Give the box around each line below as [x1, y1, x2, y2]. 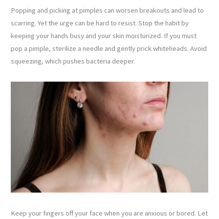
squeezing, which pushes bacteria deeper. [11, 57, 135, 66]
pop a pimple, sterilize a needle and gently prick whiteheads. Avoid [11, 44, 207, 53]
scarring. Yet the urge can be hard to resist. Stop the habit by [11, 19, 189, 28]
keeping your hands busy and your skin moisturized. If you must [11, 31, 197, 41]
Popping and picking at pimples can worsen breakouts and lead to [11, 6, 204, 15]
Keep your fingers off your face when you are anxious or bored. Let [11, 209, 208, 218]
